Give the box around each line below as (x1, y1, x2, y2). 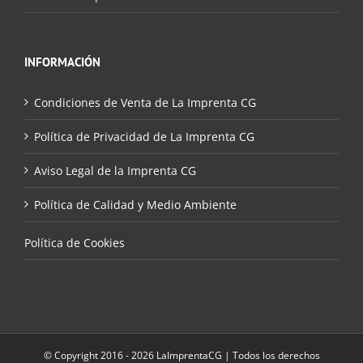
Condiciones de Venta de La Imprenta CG (34, 95, 256, 111)
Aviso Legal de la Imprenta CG (34, 163, 196, 179)
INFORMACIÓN (24, 54, 100, 70)
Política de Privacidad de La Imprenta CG (34, 129, 254, 145)
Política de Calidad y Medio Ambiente (34, 197, 237, 213)
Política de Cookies (24, 235, 125, 251)
